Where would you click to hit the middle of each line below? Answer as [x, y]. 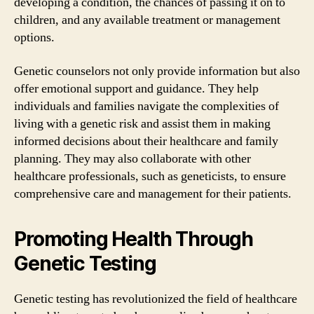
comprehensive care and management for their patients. [153, 193]
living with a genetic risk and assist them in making [142, 123]
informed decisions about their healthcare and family [146, 141]
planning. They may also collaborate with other [132, 158]
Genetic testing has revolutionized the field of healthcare [156, 299]
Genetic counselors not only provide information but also [157, 71]
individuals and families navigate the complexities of [146, 106]
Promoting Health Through [134, 239]
